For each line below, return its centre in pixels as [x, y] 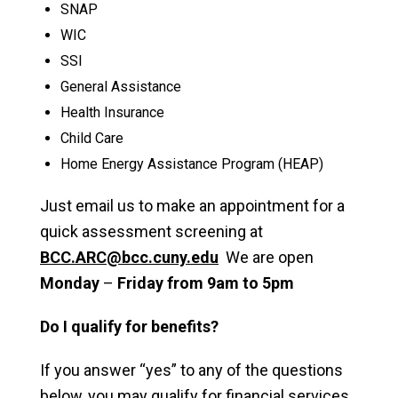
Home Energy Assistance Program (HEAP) [191, 164]
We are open [266, 257]
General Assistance [120, 87]
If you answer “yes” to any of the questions [191, 370]
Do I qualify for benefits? [129, 326]
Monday [70, 283]
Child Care [92, 138]
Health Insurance [112, 112]
